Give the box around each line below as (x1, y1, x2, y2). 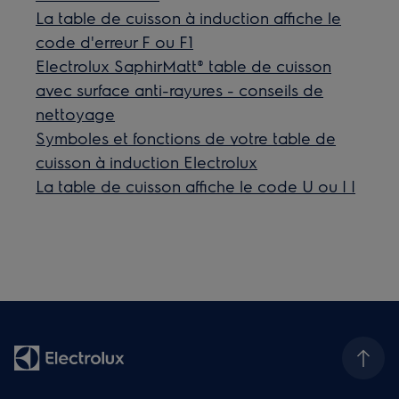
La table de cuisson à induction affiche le (36, 7, 342, 28)
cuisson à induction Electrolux (36, 151, 258, 172)
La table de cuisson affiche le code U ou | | (36, 175, 356, 196)
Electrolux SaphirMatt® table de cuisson (36, 55, 332, 76)
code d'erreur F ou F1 (36, 31, 194, 52)
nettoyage (36, 103, 116, 124)
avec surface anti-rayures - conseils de (36, 79, 324, 100)
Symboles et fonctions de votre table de (36, 127, 337, 148)
